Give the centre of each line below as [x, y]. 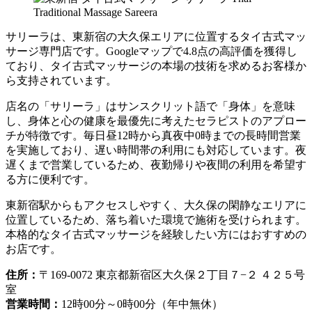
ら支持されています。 [61, 80]
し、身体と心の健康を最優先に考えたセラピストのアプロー [156, 120]
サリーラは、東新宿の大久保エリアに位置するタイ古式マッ [156, 36]
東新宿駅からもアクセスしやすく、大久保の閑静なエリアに [156, 205]
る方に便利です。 [50, 179]
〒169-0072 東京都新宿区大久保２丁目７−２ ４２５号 [172, 274]
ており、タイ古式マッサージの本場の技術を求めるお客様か [156, 65]
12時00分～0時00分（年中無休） [142, 304]
